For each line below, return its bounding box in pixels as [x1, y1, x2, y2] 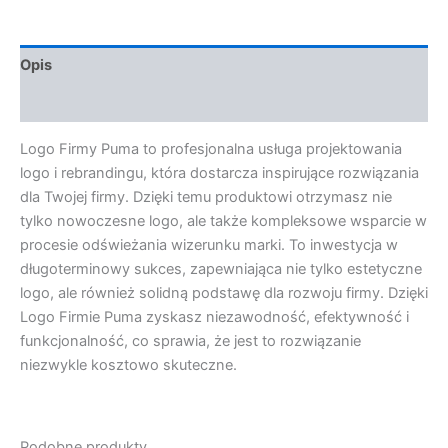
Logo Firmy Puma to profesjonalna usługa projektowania [20, 139, 402, 158]
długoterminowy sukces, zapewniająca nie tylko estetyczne [20, 259, 422, 278]
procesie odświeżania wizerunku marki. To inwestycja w [20, 235, 398, 254]
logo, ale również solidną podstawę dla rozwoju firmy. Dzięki [20, 283, 428, 302]
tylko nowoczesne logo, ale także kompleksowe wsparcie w [20, 211, 427, 230]
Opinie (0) [20, 94, 91, 113]
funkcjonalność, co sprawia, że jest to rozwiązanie [20, 331, 361, 350]
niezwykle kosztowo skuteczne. [20, 355, 237, 374]
